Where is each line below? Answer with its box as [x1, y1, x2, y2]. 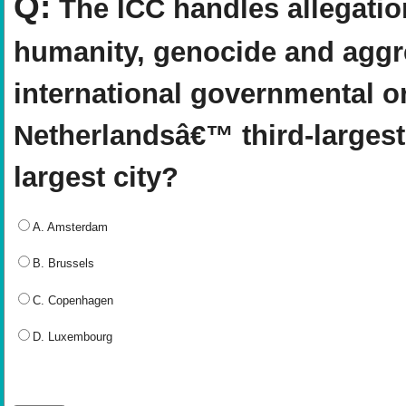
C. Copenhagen [33, 293, 113, 307]
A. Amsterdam [33, 219, 108, 234]
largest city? [14, 161, 179, 194]
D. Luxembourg [33, 330, 112, 344]
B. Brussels [33, 256, 94, 271]
